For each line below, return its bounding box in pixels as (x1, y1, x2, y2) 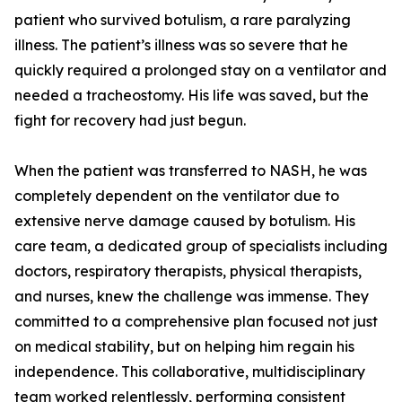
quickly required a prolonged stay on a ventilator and (14, 61, 387, 80)
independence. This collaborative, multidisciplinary (14, 363, 365, 381)
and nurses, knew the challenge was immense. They (14, 287, 369, 306)
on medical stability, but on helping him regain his (14, 337, 354, 356)
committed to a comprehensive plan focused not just (14, 312, 378, 331)
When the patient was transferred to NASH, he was (14, 162, 367, 180)
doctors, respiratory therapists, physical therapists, (14, 262, 362, 281)
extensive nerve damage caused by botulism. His (14, 212, 355, 231)
